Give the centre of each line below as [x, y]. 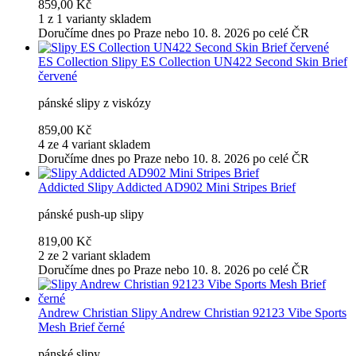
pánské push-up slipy [91, 215]
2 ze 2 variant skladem [94, 256]
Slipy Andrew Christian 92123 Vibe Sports [239, 313]
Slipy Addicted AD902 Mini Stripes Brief [192, 188]
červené [58, 76]
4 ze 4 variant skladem [94, 145]
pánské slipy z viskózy [95, 103]
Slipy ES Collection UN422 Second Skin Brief [229, 62]
